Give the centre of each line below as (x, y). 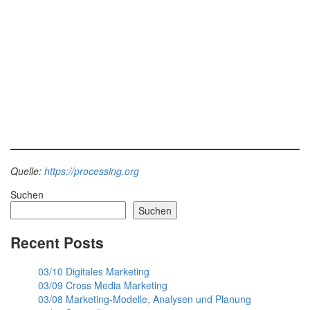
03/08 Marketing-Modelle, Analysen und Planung (145, 299)
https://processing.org (92, 171)
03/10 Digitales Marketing (94, 272)
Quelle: (27, 171)
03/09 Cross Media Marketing (103, 285)
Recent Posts (57, 242)
